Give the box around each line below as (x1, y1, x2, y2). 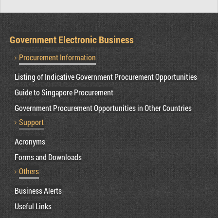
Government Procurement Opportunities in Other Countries (15, 102, 192, 113)
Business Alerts (15, 185, 62, 196)
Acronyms (15, 136, 45, 146)
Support (19, 116, 44, 127)
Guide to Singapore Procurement (15, 87, 113, 97)
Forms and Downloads (15, 151, 82, 162)
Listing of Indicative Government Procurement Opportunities (15, 71, 197, 82)
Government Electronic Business (10, 33, 134, 46)
